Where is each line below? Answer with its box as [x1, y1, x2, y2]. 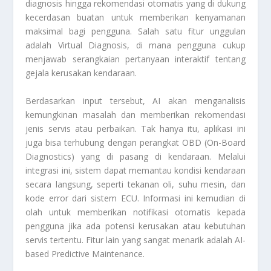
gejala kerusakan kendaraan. [25, 67, 137, 79]
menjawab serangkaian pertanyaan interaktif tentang [25, 53, 246, 65]
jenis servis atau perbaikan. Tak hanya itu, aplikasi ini [25, 122, 246, 134]
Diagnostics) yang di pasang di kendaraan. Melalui [25, 150, 246, 162]
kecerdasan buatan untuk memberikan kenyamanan [25, 11, 246, 24]
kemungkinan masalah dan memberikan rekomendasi [25, 108, 246, 120]
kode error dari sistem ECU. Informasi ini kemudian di [25, 192, 246, 204]
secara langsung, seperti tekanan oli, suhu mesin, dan [25, 178, 246, 190]
